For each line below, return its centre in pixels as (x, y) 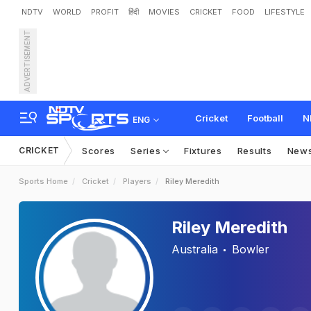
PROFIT (105, 12)
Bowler (251, 249)
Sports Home (43, 181)
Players (137, 181)
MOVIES (164, 12)
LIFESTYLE (285, 12)
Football (265, 118)
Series (147, 151)
